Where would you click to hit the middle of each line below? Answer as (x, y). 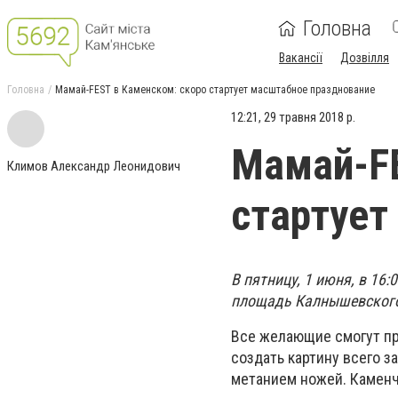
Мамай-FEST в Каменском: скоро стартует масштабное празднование (215, 90)
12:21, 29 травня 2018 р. (293, 117)
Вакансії (301, 58)
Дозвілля (365, 58)
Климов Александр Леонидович (94, 166)
